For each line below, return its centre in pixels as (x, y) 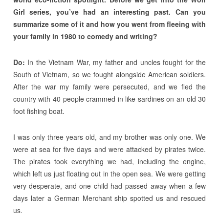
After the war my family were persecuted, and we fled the (109, 87)
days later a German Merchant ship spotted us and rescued (109, 198)
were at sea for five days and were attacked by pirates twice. (109, 149)
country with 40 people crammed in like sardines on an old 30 (109, 99)
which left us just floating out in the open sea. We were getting (109, 174)
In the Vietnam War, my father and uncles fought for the (115, 62)
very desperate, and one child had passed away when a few (109, 186)
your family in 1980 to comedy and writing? (85, 36)
